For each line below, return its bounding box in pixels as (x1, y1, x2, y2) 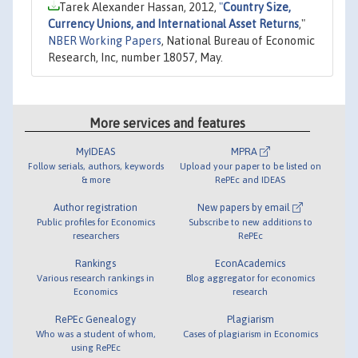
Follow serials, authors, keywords (27, 161, 164, 172)
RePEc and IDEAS (215, 174, 286, 185)
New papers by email (197, 201, 293, 214)
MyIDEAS (76, 145, 116, 158)
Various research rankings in (37, 272, 155, 284)
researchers (72, 230, 119, 241)
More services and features (89, 116, 246, 131)
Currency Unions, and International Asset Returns (48, 17, 299, 30)
